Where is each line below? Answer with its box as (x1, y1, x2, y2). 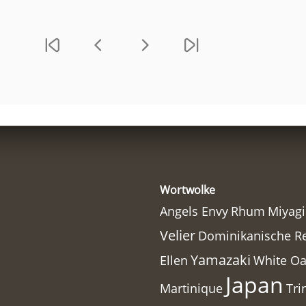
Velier (160, 226, 195, 245)
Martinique (160, 280, 223, 297)
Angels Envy (160, 203, 228, 220)
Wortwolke (160, 182, 215, 198)
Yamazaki (191, 251, 251, 270)
